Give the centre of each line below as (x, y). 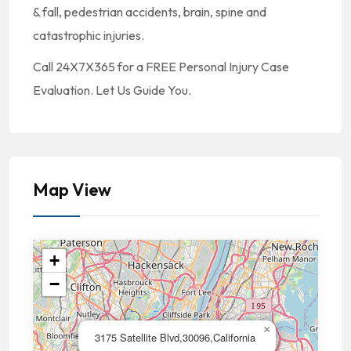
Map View (72, 190)
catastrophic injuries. (89, 35)
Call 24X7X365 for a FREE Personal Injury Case (161, 67)
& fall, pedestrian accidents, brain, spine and (150, 12)
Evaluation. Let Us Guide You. (112, 90)
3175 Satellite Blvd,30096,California (175, 337)
